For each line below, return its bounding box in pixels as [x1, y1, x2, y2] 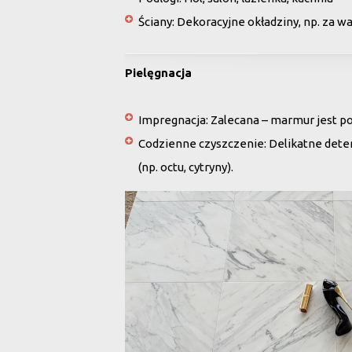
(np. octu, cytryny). [138, 160, 233, 174]
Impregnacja [138, 113, 206, 126]
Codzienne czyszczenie [138, 137, 264, 150]
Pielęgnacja [125, 66, 192, 79]
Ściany [138, 15, 172, 28]
